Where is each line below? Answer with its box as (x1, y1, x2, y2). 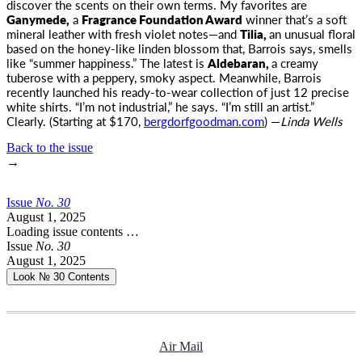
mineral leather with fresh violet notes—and (6, 25, 240, 42)
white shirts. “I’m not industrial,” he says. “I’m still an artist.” (6, 98, 314, 115)
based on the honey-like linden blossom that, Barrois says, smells (6, 40, 352, 57)
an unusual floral (269, 25, 356, 42)
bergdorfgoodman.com (144, 112, 264, 129)
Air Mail (159, 339, 203, 353)
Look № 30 (13, 271, 68, 283)
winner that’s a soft (242, 11, 347, 27)
